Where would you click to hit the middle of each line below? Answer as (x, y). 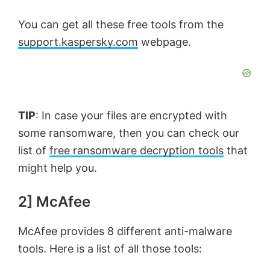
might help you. (58, 168)
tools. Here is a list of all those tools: (110, 248)
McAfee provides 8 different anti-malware (125, 231)
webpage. (165, 42)
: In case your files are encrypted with (131, 115)
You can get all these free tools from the (121, 24)
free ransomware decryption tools (137, 150)
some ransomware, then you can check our (129, 133)
